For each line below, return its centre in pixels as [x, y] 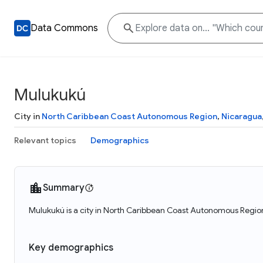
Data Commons [64, 28]
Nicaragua [242, 116]
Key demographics [71, 248]
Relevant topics [45, 140]
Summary [64, 188]
